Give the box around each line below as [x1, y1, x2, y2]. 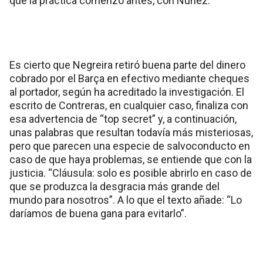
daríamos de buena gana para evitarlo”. [9, 207, 187, 220]
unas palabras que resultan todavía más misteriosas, [9, 126, 253, 139]
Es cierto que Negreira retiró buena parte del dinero [9, 58, 245, 71]
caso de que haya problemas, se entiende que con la [9, 153, 252, 166]
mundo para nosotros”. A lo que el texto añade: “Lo [9, 193, 242, 206]
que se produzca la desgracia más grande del [9, 180, 220, 193]
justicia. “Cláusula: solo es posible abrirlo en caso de [9, 166, 252, 179]
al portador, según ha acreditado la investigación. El [9, 85, 244, 98]
